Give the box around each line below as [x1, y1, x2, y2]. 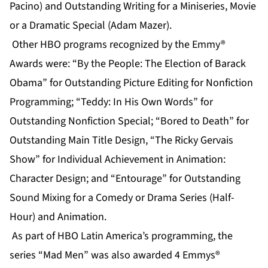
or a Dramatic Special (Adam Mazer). [10, 18, 172, 33]
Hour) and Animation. [10, 209, 106, 225]
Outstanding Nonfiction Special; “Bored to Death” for [10, 114, 249, 129]
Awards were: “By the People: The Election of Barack [10, 56, 246, 72]
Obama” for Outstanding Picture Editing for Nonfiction [10, 75, 253, 91]
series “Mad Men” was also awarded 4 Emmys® [10, 248, 220, 263]
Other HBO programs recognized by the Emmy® [10, 37, 226, 53]
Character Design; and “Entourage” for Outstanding [10, 171, 240, 187]
